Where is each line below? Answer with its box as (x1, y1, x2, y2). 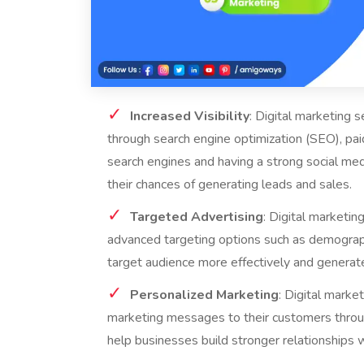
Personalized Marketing (130, 286, 279, 305)
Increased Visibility (130, 107, 249, 126)
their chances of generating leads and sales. (107, 175, 352, 194)
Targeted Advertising (130, 208, 263, 227)
